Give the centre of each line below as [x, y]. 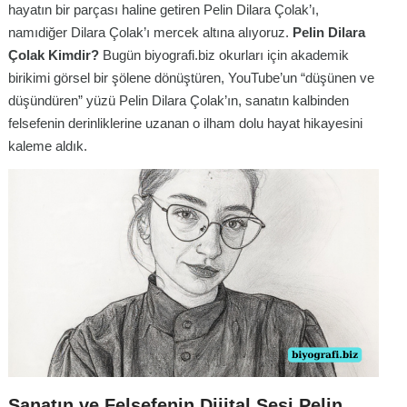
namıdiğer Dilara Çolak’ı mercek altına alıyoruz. [150, 32]
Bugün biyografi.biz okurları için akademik [226, 55]
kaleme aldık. [48, 145]
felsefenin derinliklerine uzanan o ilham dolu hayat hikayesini [185, 123]
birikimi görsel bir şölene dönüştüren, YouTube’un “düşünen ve [191, 77]
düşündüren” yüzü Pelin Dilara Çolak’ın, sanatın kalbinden [179, 100]
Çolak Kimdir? [55, 55]
